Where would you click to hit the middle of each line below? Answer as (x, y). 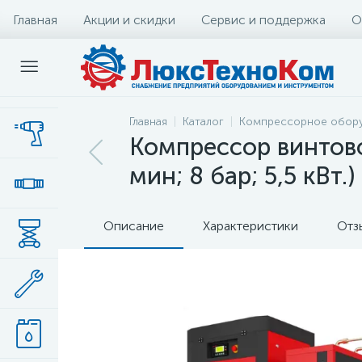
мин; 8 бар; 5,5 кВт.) (242, 176)
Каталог (203, 122)
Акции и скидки (129, 19)
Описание (134, 226)
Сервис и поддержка (263, 19)
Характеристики (250, 226)
